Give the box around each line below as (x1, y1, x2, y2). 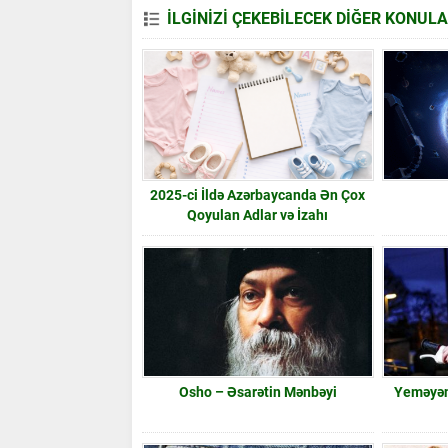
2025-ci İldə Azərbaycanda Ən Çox (150, 186, 366, 203)
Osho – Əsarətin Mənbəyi (178, 383, 337, 400)
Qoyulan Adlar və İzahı (187, 206, 329, 223)
